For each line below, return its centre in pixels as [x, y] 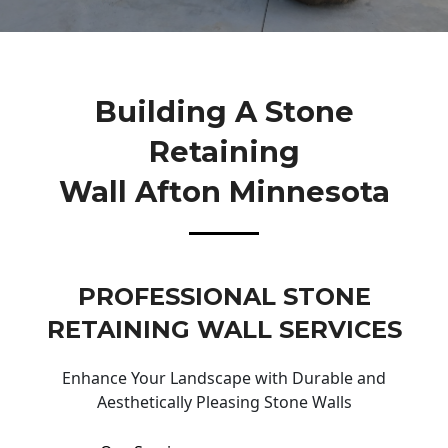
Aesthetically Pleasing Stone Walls [224, 402]
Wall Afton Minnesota [224, 191]
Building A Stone [224, 111]
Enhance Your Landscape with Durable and [224, 378]
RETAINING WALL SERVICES [224, 330]
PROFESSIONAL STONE [224, 297]
